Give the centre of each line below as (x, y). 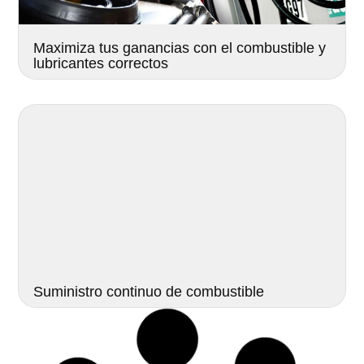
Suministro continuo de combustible (149, 291)
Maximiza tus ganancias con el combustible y (180, 48)
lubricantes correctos (101, 64)
